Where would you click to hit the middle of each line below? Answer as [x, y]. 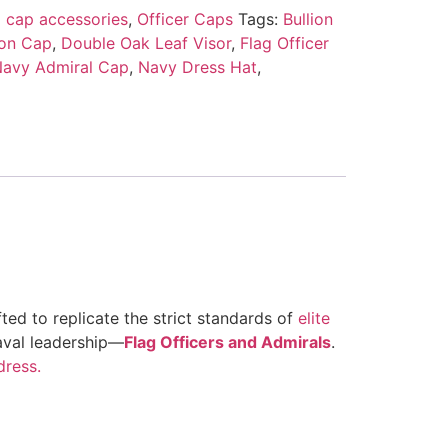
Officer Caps [184, 18]
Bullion [307, 18]
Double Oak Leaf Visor [145, 42]
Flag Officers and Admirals [227, 341]
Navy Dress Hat [197, 66]
